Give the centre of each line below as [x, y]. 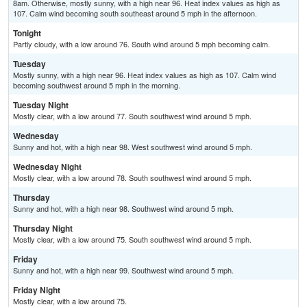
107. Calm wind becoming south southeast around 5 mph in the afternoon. [135, 13]
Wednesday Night [47, 167]
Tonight [27, 33]
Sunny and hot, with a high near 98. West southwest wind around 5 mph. [133, 147]
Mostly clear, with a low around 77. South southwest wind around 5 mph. [132, 116]
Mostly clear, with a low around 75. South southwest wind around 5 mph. [132, 240]
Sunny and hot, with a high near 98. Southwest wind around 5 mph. [123, 209]
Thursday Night [43, 229]
